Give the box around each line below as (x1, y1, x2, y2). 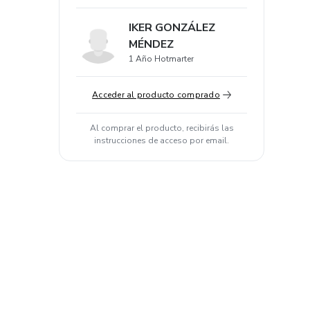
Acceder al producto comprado (92, 89, 220, 100)
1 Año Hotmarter (129, 53, 194, 64)
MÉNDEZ (129, 37, 174, 52)
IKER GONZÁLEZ (129, 20, 215, 35)
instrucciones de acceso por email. (94, 135, 229, 146)
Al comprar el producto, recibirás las (89, 122, 234, 134)
